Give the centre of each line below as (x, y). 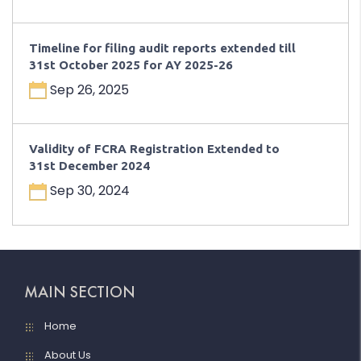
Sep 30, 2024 (88, 191)
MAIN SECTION (80, 291)
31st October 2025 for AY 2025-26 (131, 64)
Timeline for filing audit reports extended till (162, 48)
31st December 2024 (89, 166)
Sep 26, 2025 (88, 89)
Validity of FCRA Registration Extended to (154, 149)
